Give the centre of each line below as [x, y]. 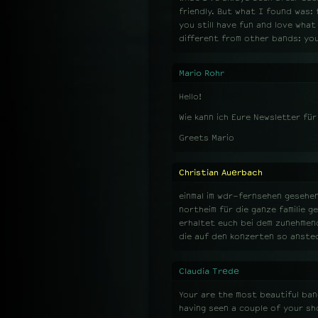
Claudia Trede [209, 271]
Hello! [190, 97]
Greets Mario [207, 138]
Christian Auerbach [221, 172]
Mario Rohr [202, 73]
